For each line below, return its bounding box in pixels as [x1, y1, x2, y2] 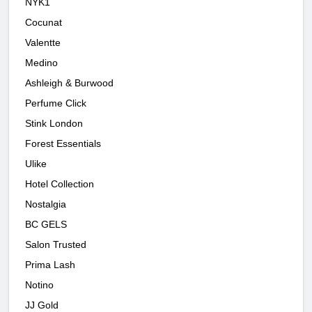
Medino [25, 56, 58, 68]
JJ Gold [25, 299, 58, 311]
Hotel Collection [25, 178, 94, 189]
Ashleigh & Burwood [25, 77, 114, 88]
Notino [25, 279, 54, 290]
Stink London [25, 117, 83, 129]
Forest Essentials [25, 137, 101, 149]
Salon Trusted [25, 238, 86, 250]
